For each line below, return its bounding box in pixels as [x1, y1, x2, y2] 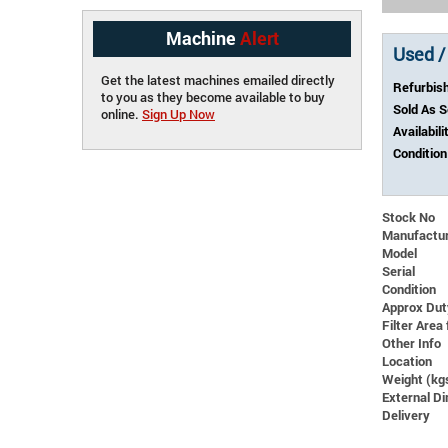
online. [101, 105, 142, 122]
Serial [382, 262, 415, 279]
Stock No [382, 208, 435, 225]
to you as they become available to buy [101, 88, 325, 105]
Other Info [382, 334, 441, 351]
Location [382, 352, 432, 369]
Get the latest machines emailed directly [101, 71, 335, 88]
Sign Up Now [142, 105, 215, 122]
